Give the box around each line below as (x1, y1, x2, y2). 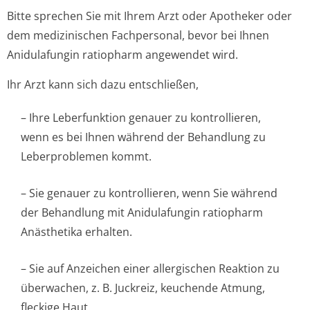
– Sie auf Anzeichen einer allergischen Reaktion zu (21, 261, 280, 276)
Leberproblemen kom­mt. (21, 149, 152, 164)
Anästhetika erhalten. (21, 224, 132, 239)
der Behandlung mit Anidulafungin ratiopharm (21, 205, 263, 220)
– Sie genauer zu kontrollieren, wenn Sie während (21, 185, 277, 201)
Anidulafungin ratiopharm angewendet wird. (7, 47, 238, 62)
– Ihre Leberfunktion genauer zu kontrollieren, (21, 110, 261, 125)
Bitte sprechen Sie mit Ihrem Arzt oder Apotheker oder (7, 8, 292, 24)
